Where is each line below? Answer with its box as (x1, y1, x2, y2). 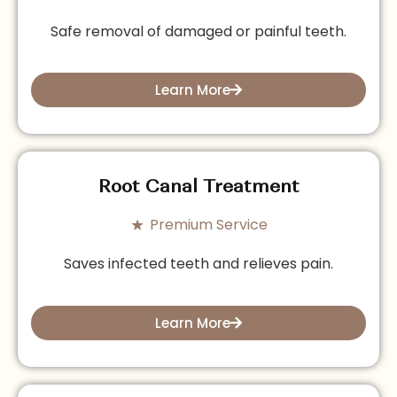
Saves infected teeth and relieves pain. (64, 253, 333, 275)
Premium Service (149, 214, 268, 236)
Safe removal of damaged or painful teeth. (51, 20, 346, 42)
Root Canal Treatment (97, 178, 300, 198)
